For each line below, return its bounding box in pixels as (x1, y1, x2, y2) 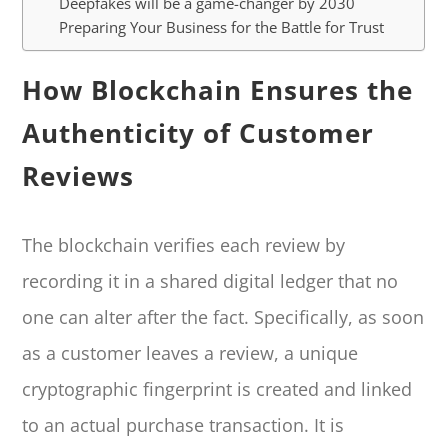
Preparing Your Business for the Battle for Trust (59, 17, 385, 38)
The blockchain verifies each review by (22, 232, 346, 257)
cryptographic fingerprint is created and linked (22, 376, 413, 401)
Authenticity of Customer (22, 115, 375, 152)
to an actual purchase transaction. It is (22, 412, 345, 437)
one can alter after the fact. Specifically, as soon (22, 304, 425, 329)
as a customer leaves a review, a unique (22, 340, 359, 365)
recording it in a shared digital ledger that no (22, 268, 399, 293)
